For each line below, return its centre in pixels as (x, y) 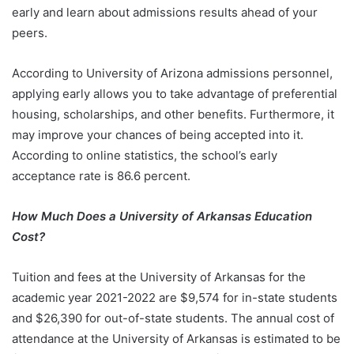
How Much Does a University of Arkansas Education (162, 217)
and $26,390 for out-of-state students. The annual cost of (173, 318)
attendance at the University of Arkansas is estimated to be (176, 339)
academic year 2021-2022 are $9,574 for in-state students (175, 298)
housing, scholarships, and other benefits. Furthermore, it (173, 115)
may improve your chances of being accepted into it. (158, 135)
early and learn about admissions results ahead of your (165, 13)
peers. (31, 33)
